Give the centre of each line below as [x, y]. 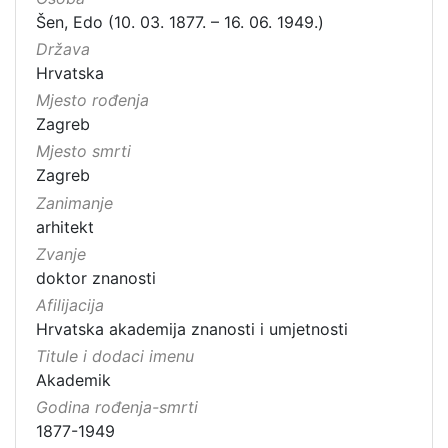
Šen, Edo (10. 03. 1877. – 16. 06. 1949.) [180, 21]
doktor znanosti [96, 277]
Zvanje [61, 253]
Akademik [73, 380]
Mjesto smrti [83, 151]
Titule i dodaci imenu [115, 356]
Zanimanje [74, 202]
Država [63, 49]
